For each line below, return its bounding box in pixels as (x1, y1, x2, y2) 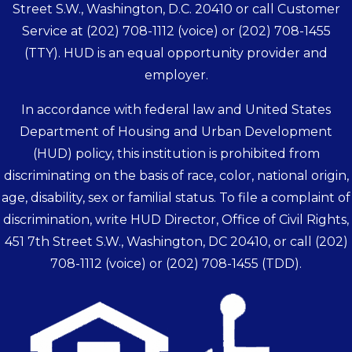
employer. (144, 68, 208, 82)
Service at (21, 24, 86, 38)
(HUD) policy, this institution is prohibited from (32, 146, 320, 161)
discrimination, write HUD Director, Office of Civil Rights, (3, 212, 349, 227)
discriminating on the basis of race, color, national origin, (3, 168, 349, 183)
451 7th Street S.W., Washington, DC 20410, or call (4, 234, 315, 249)
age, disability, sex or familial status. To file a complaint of (2, 190, 350, 205)
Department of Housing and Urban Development (20, 124, 332, 139)
